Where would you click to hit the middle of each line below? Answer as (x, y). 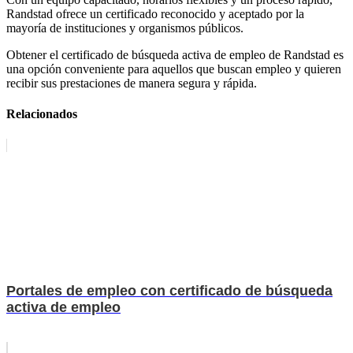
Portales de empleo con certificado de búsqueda (169, 290)
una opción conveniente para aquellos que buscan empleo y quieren (174, 69)
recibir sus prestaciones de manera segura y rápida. (132, 84)
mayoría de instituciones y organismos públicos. (125, 28)
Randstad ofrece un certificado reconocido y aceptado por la (155, 14)
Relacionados (42, 114)
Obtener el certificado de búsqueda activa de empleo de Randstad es (175, 55)
